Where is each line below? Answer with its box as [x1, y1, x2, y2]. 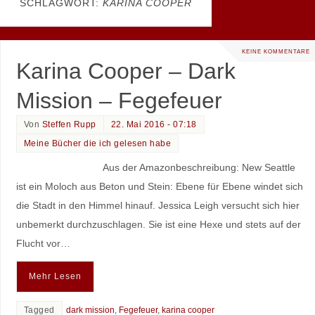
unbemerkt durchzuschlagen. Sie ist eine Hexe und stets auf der [15, 218, 301, 230]
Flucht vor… [15, 237, 70, 249]
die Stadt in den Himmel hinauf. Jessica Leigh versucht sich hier [15, 199, 300, 211]
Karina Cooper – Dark [15, 58, 236, 84]
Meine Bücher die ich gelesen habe [23, 138, 172, 148]
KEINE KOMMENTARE [241, 48, 310, 56]
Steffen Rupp [41, 119, 96, 129]
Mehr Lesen [28, 272, 82, 281]
